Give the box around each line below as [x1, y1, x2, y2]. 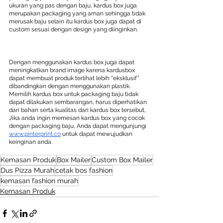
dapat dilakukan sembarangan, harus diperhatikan [9, 98, 148, 106]
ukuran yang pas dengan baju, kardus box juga [9, 1, 138, 9]
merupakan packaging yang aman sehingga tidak [9, 9, 147, 17]
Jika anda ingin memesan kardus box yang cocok [9, 114, 146, 121]
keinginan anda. [9, 138, 54, 145]
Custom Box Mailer [92, 155, 153, 164]
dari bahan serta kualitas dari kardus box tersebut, [9, 106, 147, 113]
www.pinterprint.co [9, 130, 61, 137]
